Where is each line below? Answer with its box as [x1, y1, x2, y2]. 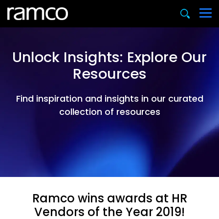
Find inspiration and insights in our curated [16, 92, 203, 105]
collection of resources [59, 106, 160, 118]
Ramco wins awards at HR [32, 190, 187, 206]
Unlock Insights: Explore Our [12, 47, 207, 67]
